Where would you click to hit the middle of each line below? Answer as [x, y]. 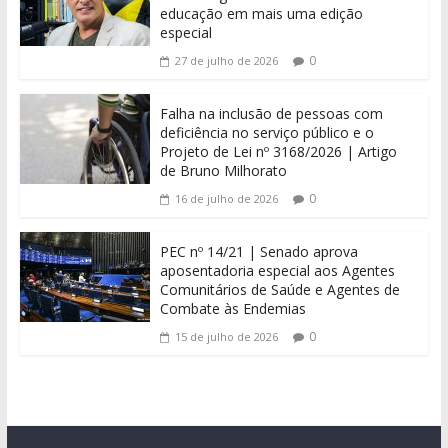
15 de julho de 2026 [226, 337]
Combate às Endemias [232, 309]
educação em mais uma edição [261, 14]
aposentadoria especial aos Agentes [277, 271]
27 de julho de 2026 [226, 61]
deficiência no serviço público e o [266, 133]
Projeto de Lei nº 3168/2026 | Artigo [278, 152]
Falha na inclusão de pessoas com [271, 114]
